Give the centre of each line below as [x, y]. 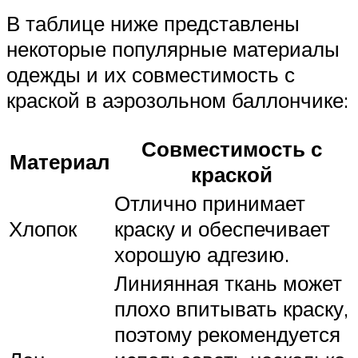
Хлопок [43, 228]
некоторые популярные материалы [173, 49]
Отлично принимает [210, 203]
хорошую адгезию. [202, 254]
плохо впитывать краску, [231, 308]
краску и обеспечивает [222, 228]
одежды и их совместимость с [151, 75]
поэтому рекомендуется [227, 334]
